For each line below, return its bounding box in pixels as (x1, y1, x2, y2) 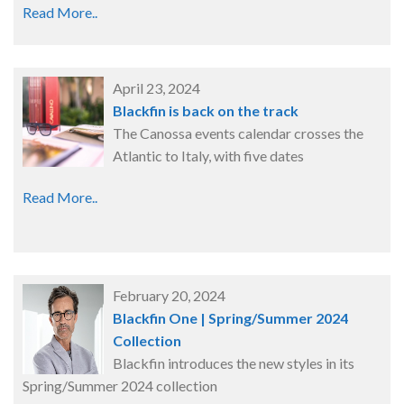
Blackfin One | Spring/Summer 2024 (112, 309, 348, 327)
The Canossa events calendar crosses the (112, 124, 363, 142)
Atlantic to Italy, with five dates (112, 147, 304, 165)
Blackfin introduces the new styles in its (112, 354, 354, 372)
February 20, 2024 (112, 287, 225, 305)
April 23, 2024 (112, 79, 200, 97)
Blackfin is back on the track (112, 102, 298, 120)
